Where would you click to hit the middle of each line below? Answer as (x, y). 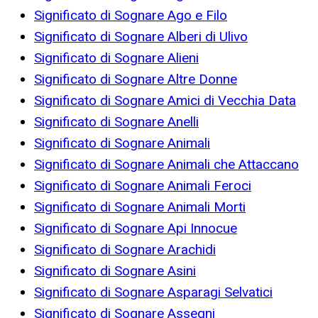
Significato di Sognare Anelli (116, 122)
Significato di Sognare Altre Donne (136, 79)
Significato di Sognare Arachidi (125, 250)
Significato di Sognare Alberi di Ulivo (141, 37)
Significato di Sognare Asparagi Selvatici (153, 292)
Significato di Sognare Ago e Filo (131, 16)
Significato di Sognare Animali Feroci (143, 186)
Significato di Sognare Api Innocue (136, 229)
